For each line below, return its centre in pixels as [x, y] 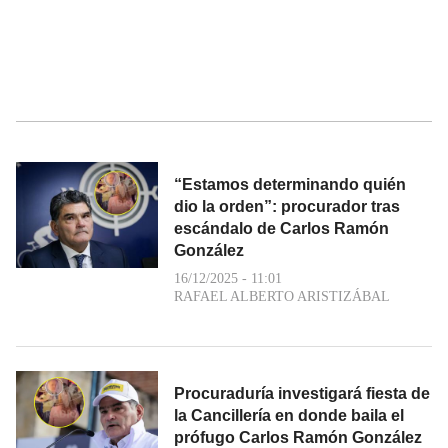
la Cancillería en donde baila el [289, 415]
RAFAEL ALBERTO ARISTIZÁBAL [282, 296]
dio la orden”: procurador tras [287, 206]
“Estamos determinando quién [290, 184]
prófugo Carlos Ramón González [298, 437]
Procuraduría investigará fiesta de [302, 393]
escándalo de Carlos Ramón [281, 228]
